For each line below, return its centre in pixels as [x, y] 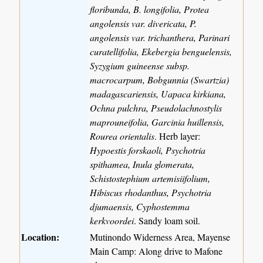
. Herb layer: [178, 136]
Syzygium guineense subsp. [140, 65]
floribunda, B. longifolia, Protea [150, 9]
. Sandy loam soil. [167, 220]
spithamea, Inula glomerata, [142, 164]
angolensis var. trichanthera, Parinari [160, 37]
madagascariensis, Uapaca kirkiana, [158, 93]
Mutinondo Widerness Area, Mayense [160, 237]
